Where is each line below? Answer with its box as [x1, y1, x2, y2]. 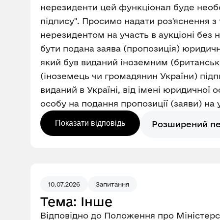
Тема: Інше [40, 194, 112, 209]
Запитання [96, 181, 129, 188]
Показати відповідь [55, 119, 125, 127]
